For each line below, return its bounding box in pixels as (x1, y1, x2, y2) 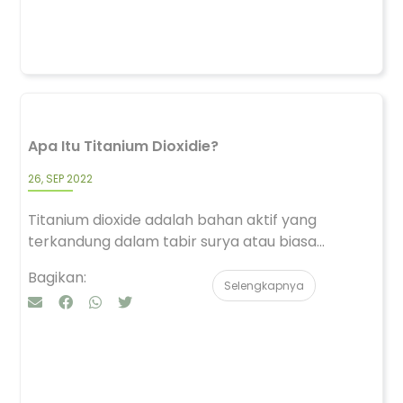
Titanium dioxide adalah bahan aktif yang (28, 210, 317, 230)
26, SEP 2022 (28, 171, 93, 186)
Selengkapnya (224, 278, 304, 293)
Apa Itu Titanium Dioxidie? (28, 136, 219, 157)
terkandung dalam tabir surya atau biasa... (28, 231, 325, 252)
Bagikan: (28, 267, 86, 288)
